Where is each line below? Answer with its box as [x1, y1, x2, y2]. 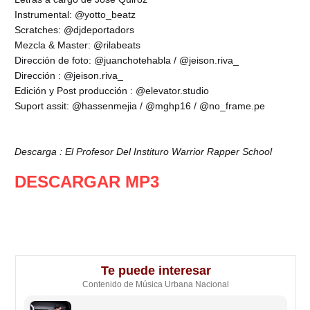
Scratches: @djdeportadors [15, 24, 134, 35]
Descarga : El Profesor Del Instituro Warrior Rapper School [15, 145, 272, 157]
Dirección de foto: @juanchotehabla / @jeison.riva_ [15, 54, 239, 66]
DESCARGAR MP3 [15, 172, 159, 191]
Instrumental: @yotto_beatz [15, 8, 136, 20]
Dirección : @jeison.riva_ [15, 69, 123, 81]
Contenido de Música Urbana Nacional [82, 279, 229, 289]
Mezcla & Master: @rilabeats [15, 39, 140, 51]
